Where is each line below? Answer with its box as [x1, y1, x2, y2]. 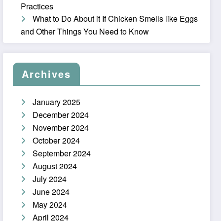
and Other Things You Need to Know [21, 25, 149, 37]
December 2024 [33, 109, 89, 121]
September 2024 [33, 147, 91, 159]
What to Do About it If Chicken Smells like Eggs [33, 12, 198, 24]
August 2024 [33, 160, 77, 172]
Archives [22, 67, 72, 81]
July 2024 [33, 173, 67, 185]
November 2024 [33, 122, 89, 134]
